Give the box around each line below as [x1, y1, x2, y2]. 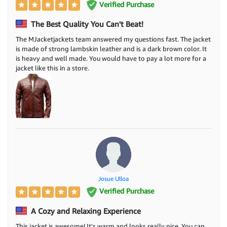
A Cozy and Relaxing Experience [29, 206, 141, 216]
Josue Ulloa [98, 175, 129, 183]
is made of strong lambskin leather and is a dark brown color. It [16, 45, 207, 53]
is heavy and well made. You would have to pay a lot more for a [16, 54, 206, 63]
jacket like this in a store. [16, 64, 89, 72]
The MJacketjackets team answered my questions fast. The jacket [16, 35, 211, 44]
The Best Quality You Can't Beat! [29, 19, 143, 29]
